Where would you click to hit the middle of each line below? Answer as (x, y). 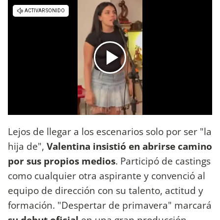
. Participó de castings (163, 161)
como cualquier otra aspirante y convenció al (107, 176)
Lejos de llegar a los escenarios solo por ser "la (110, 132)
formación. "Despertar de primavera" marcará (110, 205)
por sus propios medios (62, 161)
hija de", (27, 146)
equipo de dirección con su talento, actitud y (106, 191)
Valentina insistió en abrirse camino (129, 146)
